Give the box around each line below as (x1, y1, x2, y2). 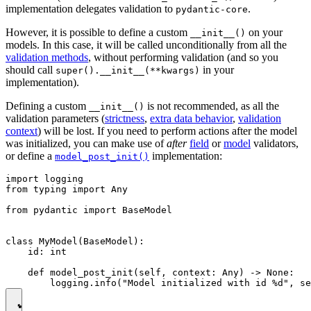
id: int (6, 246, 67, 257)
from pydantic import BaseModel (6, 204, 172, 215)
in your (200, 63, 234, 76)
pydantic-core (176, 3, 248, 15)
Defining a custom (6, 99, 89, 112)
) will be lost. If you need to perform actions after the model (37, 124, 297, 137)
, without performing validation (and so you (88, 51, 278, 63)
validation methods (6, 51, 88, 63)
